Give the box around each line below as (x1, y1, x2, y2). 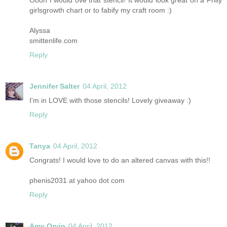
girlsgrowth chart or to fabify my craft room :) (29, 6, 172, 14)
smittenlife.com (29, 36, 78, 45)
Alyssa (29, 26, 50, 34)
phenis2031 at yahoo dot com (29, 176, 125, 184)
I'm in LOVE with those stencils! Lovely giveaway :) (29, 96, 191, 104)
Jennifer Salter (29, 82, 80, 90)
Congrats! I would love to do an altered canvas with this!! (29, 156, 210, 164)
